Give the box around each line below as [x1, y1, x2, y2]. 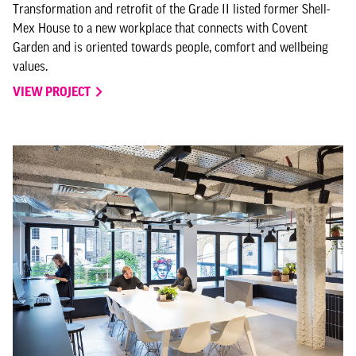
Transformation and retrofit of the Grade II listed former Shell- [13, 2, 330, 16]
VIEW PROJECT [13, 84, 93, 99]
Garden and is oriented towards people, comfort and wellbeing [13, 40, 328, 54]
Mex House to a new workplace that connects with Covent [13, 21, 308, 35]
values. [13, 59, 48, 73]
